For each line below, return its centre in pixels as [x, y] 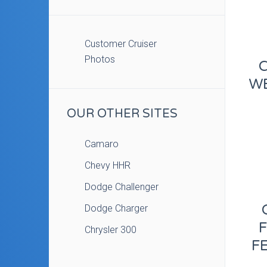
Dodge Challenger [122, 187]
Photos [100, 59]
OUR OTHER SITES [122, 114]
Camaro [102, 144]
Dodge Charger [116, 208]
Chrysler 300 [111, 230]
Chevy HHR [108, 165]
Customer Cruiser [121, 44]
